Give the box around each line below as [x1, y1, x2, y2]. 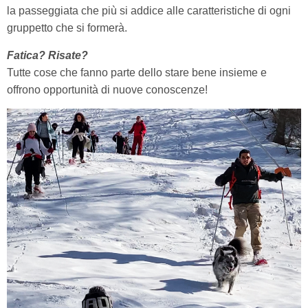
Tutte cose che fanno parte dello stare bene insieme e [7, 66, 267, 78]
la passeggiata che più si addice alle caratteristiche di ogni [7, 4, 291, 16]
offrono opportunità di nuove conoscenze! [7, 83, 208, 96]
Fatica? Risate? [7, 49, 88, 61]
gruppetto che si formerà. [7, 21, 127, 34]
